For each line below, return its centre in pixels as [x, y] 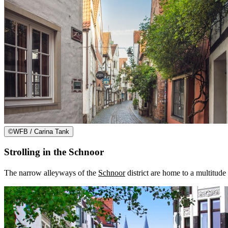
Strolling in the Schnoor [54, 152]
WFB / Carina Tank [41, 131]
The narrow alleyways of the [51, 173]
